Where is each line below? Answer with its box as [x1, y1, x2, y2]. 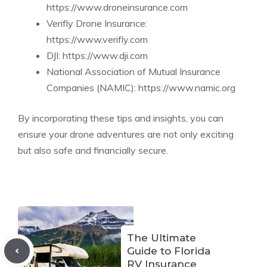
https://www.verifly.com [46, 33, 148, 45]
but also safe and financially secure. [18, 144, 168, 156]
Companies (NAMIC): [46, 82, 136, 94]
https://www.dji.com [63, 49, 148, 61]
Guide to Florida [127, 245, 210, 257]
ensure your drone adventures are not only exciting [18, 128, 234, 140]
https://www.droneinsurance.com [46, 1, 188, 13]
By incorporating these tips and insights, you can [18, 112, 223, 124]
